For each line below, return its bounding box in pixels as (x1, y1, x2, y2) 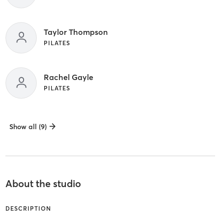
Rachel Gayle (43, 72, 93, 82)
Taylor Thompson (43, 27, 108, 37)
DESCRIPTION (5, 204, 51, 212)
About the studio (5, 177, 81, 190)
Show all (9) (9, 122, 47, 131)
